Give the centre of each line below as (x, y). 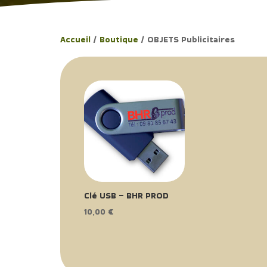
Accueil (75, 40)
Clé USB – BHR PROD (126, 195)
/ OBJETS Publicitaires (186, 40)
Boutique (119, 40)
